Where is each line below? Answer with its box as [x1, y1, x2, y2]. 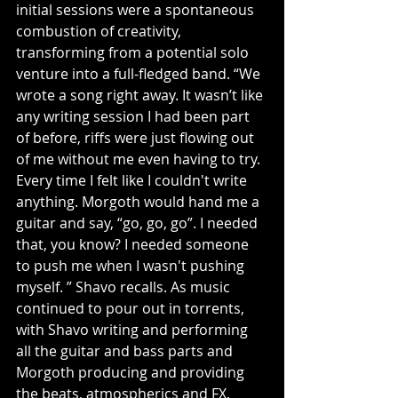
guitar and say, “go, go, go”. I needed [16, 212, 261, 233]
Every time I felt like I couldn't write [16, 170, 251, 190]
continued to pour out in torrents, [16, 298, 248, 318]
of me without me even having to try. [16, 148, 264, 169]
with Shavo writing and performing [16, 319, 251, 339]
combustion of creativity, [16, 20, 185, 41]
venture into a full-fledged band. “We [16, 63, 264, 84]
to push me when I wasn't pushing [16, 255, 248, 275]
